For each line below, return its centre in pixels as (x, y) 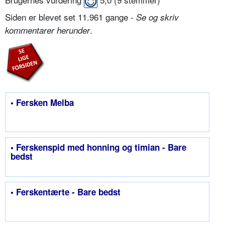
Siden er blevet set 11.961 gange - (71, 17)
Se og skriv (157, 17)
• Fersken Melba (42, 102)
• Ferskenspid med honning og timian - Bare (98, 147)
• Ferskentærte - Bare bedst (66, 192)
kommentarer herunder (47, 30)
